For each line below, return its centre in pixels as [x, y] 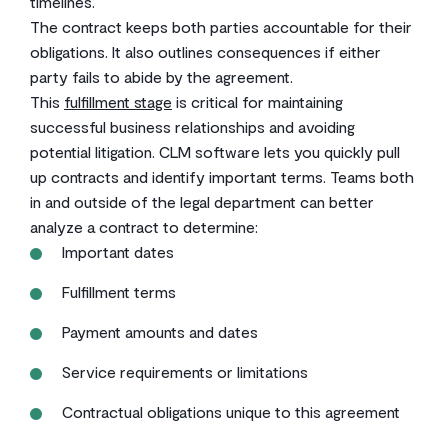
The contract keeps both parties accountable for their [221, 26]
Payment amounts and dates [160, 331]
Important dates [118, 251]
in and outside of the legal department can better [202, 201]
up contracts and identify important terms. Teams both [222, 176]
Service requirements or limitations [185, 371]
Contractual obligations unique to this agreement [231, 411]
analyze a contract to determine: [144, 226]
